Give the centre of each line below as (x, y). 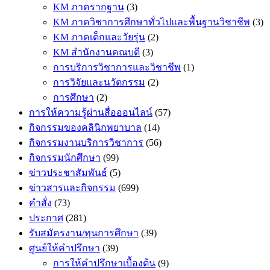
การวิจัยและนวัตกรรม (99, 83)
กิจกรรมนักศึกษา (65, 158)
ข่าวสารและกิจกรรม (72, 188)
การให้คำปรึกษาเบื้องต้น (104, 263)
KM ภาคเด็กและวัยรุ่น (99, 37)
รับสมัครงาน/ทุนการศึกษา (84, 233)
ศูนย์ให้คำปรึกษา (64, 248)
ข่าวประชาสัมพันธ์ (68, 173)
